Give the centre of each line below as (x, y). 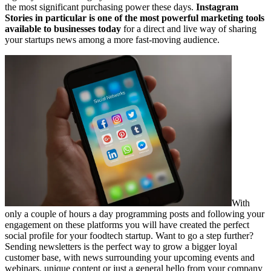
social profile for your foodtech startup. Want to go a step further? (129, 235)
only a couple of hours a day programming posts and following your (135, 214)
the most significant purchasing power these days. (100, 7)
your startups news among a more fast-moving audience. (112, 39)
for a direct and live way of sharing (189, 28)
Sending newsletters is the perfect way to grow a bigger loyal (121, 246)
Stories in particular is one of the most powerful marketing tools (135, 18)
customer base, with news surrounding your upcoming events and (130, 257)
